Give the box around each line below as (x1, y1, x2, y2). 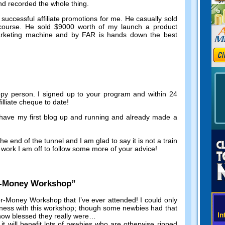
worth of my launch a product (77, 22, 177, 31)
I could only (140, 196, 177, 204)
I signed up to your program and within (38, 90, 166, 98)
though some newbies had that (78, 204, 177, 212)
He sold (25, 22, 51, 31)
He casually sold (125, 14, 177, 23)
